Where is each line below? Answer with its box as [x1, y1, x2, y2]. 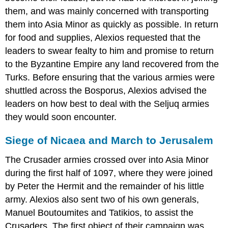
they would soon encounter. [5, 112, 117, 123]
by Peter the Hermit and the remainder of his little [5, 181, 205, 191]
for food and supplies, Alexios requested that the [5, 33, 201, 43]
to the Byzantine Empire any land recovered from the [5, 59, 219, 70]
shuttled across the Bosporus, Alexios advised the [5, 85, 207, 96]
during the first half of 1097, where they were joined [5, 167, 213, 178]
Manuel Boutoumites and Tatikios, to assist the [5, 207, 194, 218]
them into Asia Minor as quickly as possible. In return [5, 19, 219, 30]
